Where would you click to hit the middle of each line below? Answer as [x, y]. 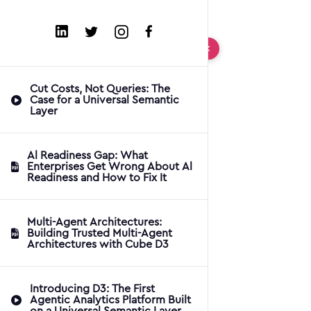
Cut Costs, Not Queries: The [100, 89]
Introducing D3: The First [92, 288]
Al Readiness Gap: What [87, 155]
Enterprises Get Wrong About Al [110, 166]
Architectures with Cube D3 [98, 244]
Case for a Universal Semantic [104, 100]
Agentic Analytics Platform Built [110, 300]
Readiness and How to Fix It [97, 177]
